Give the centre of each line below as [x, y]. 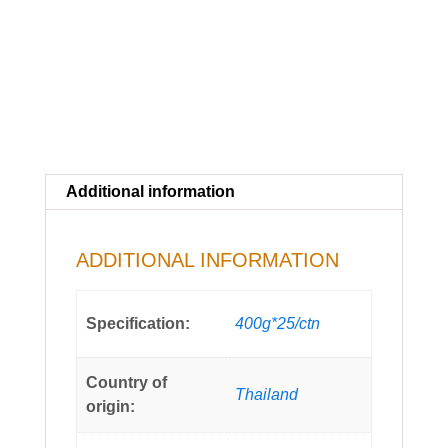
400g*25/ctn [278, 324]
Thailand [267, 395]
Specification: [138, 324]
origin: [111, 407]
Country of [127, 383]
